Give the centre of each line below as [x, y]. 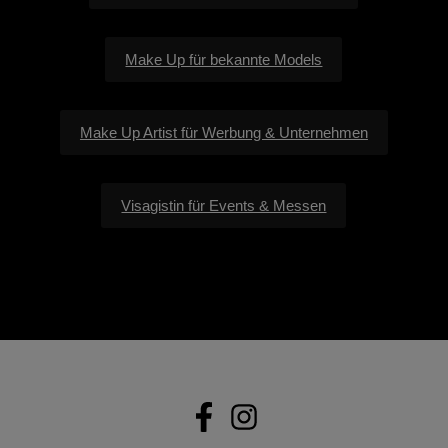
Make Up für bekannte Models [224, 59]
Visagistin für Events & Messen [224, 205]
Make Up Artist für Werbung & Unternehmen [223, 132]
